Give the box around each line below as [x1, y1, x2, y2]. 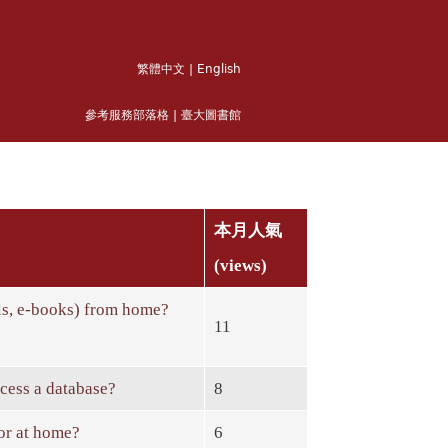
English [197, 62, 241, 76]
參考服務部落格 [85, 108, 169, 122]
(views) [214, 255, 267, 275]
